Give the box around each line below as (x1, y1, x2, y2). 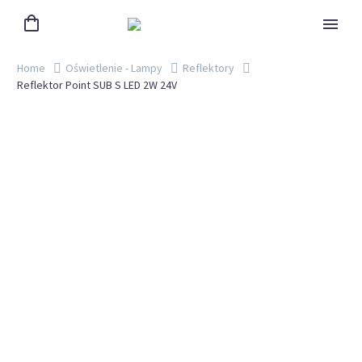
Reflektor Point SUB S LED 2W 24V (17, 78, 177, 92)
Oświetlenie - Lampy (65, 61, 162, 75)
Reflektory (183, 61, 234, 75)
